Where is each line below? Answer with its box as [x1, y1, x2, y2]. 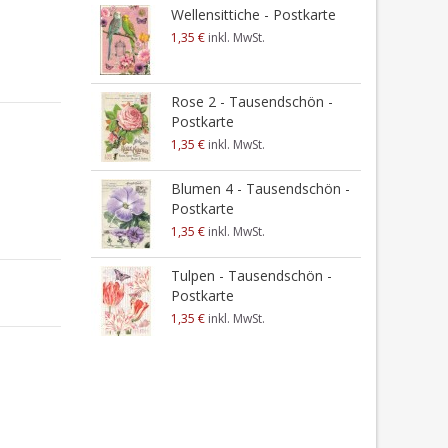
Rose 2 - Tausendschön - [170, 92, 333, 111]
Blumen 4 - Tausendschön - [170, 179, 350, 198]
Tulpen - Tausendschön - [170, 266, 332, 285]
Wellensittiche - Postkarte [170, 5, 336, 24]
